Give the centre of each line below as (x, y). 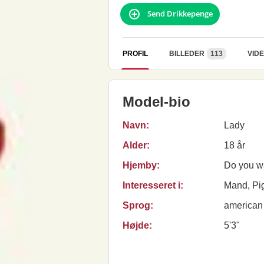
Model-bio (156, 101)
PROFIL (135, 53)
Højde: (137, 226)
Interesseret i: (153, 185)
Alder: (136, 145)
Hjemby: (141, 165)
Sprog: (138, 205)
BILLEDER (187, 53)
